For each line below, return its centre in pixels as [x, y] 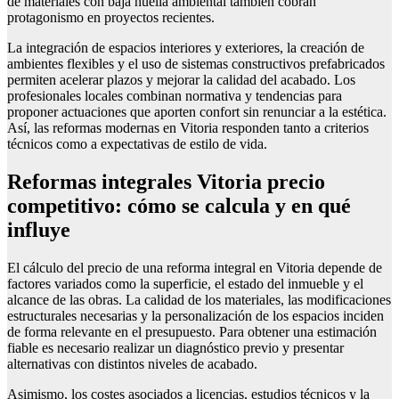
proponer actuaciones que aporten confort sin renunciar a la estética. [197, 112]
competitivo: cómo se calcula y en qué [179, 206]
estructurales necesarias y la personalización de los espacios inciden [195, 316]
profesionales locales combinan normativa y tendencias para [175, 96]
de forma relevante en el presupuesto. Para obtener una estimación [192, 332]
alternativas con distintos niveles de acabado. [132, 364]
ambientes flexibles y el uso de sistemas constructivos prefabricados [196, 64]
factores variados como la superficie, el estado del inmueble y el [185, 284]
